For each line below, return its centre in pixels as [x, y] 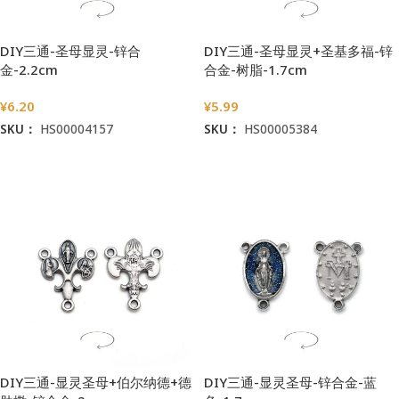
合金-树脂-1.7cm [256, 70]
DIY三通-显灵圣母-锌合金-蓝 [290, 383]
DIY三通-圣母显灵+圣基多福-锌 [298, 51]
